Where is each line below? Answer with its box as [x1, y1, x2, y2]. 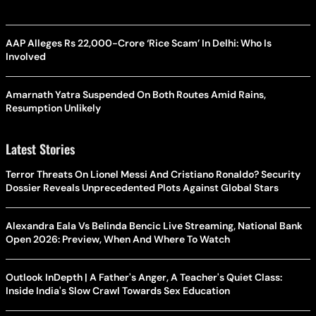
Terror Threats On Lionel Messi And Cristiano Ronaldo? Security [6, 167, 300, 181]
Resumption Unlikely [6, 101, 101, 114]
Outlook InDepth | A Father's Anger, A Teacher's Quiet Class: [6, 270, 282, 284]
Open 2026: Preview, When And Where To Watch [6, 232, 230, 245]
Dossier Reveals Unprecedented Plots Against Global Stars [6, 181, 279, 194]
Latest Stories [6, 139, 75, 158]
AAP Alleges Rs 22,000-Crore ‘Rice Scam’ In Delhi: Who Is [6, 36, 272, 49]
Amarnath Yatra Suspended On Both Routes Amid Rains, [6, 87, 266, 101]
